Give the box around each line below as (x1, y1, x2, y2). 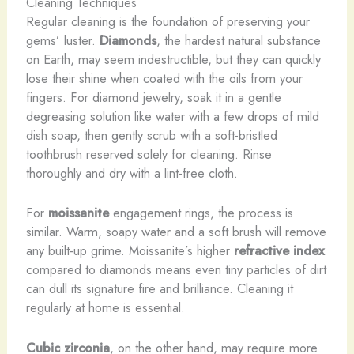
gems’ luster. (25, 31, 100, 51)
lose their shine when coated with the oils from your (25, 69, 303, 88)
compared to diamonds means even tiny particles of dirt (25, 260, 326, 280)
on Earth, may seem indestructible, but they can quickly (25, 50, 321, 70)
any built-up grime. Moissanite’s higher (25, 241, 234, 261)
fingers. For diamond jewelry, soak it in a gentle (25, 88, 281, 107)
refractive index (233, 241, 325, 261)
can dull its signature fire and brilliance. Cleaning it (25, 279, 293, 299)
